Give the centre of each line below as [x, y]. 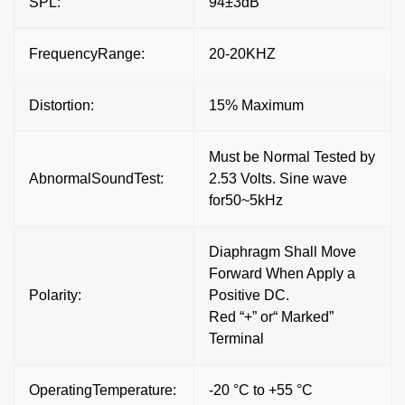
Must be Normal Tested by [292, 156]
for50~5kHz [246, 200]
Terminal [236, 338]
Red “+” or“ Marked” [271, 316]
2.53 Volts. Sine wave [278, 178]
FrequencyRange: [87, 53]
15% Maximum [256, 105]
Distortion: [61, 105]
